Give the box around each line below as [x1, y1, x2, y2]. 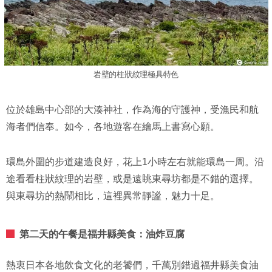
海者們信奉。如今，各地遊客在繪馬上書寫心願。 [6, 121, 220, 132]
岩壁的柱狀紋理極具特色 [93, 70, 179, 80]
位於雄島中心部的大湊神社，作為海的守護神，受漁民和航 [6, 104, 259, 115]
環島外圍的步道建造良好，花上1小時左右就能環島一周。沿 [6, 157, 264, 168]
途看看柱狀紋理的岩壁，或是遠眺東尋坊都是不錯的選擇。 [6, 174, 259, 185]
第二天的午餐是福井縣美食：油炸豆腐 [19, 229, 185, 240]
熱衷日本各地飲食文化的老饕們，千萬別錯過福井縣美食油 [6, 260, 259, 271]
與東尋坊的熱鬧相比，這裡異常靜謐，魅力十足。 [6, 191, 220, 202]
